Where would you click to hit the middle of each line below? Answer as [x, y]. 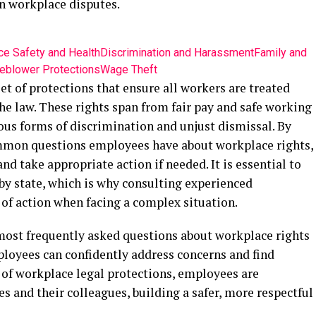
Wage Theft [129, 69]
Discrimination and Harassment [177, 53]
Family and [280, 53]
